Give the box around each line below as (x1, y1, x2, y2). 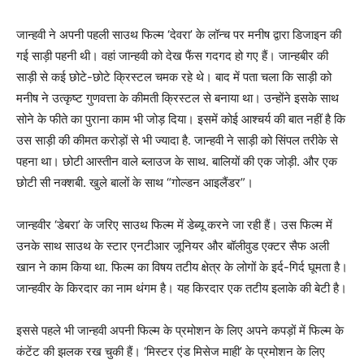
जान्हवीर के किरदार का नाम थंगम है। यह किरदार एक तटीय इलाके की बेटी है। (16, 279, 347, 296)
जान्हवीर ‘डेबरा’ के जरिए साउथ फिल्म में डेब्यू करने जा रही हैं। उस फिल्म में (16, 216, 332, 232)
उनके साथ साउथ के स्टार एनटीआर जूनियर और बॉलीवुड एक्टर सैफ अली (16, 237, 329, 253)
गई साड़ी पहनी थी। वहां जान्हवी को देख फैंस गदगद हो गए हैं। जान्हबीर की (16, 47, 328, 63)
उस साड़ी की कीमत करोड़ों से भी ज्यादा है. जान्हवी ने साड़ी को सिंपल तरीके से (16, 132, 338, 148)
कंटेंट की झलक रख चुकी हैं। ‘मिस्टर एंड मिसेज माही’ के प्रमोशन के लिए (16, 343, 325, 359)
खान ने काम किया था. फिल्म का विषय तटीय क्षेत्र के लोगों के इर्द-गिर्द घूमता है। (16, 258, 348, 275)
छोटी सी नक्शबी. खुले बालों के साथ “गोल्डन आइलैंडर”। (16, 174, 253, 190)
